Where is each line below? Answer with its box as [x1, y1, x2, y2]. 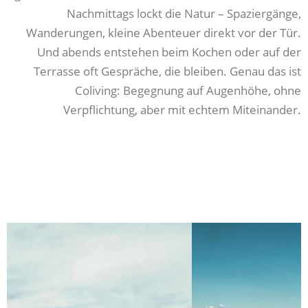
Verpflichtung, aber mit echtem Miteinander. [63, 101, 301, 118]
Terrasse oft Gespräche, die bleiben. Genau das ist [34, 63, 301, 79]
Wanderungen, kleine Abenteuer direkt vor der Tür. [26, 24, 301, 41]
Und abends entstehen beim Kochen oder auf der [37, 43, 301, 60]
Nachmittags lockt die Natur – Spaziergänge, [67, 5, 301, 21]
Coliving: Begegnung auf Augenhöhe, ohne [75, 82, 301, 98]
